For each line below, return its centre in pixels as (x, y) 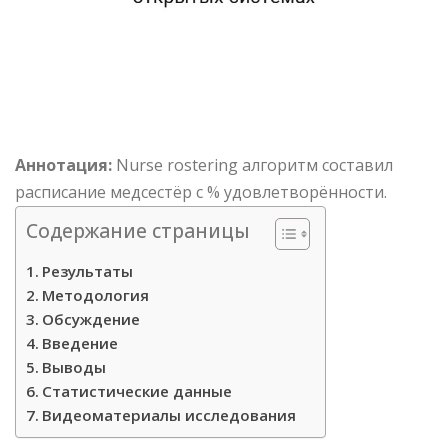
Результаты (88, 271)
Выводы (74, 367)
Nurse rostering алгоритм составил (252, 165)
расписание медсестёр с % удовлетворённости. (201, 192)
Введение (80, 343)
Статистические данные (137, 391)
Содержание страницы (138, 231)
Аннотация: (63, 165)
